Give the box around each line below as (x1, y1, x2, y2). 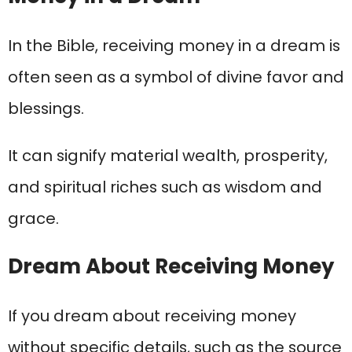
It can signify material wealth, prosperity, (8, 145, 328, 167)
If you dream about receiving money (8, 305, 296, 328)
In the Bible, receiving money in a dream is (8, 35, 340, 57)
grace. (8, 207, 59, 230)
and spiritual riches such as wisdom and (8, 176, 322, 199)
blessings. (8, 97, 84, 120)
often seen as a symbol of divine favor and (8, 66, 344, 89)
